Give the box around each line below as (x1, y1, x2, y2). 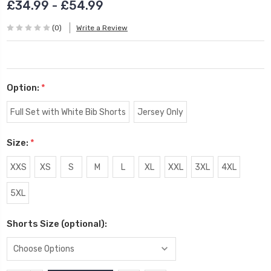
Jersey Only (137, 107, 183, 118)
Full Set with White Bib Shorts (10, 107, 126, 118)
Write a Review (76, 23, 128, 32)
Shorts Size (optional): (7, 218, 107, 230)
